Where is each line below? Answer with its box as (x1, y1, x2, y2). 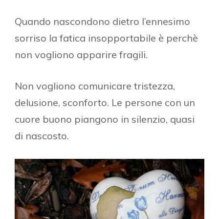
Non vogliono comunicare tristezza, (15, 79, 175, 92)
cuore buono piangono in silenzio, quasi (15, 112, 195, 125)
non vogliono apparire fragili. (15, 48, 148, 61)
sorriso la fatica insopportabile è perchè (15, 31, 198, 44)
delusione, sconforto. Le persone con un (15, 96, 195, 109)
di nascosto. (15, 129, 69, 142)
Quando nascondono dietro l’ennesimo (15, 15, 190, 27)
